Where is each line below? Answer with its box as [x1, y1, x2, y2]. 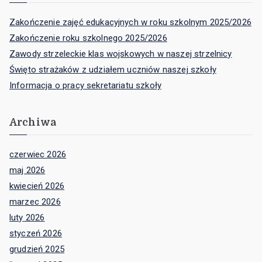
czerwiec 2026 [9, 149, 67, 160]
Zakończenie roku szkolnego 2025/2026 [9, 33, 167, 44]
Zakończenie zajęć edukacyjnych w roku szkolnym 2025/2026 [9, 17, 251, 28]
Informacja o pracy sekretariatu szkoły [9, 80, 162, 91]
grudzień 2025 [9, 243, 65, 254]
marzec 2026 [9, 196, 61, 207]
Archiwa [9, 116, 57, 128]
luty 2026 [9, 212, 45, 223]
